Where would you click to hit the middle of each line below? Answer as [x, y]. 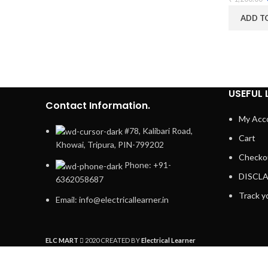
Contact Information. [98, 106]
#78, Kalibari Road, [159, 131]
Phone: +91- [148, 165]
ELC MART [62, 240]
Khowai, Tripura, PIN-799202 [110, 145]
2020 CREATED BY [112, 240]
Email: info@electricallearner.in [112, 199]
